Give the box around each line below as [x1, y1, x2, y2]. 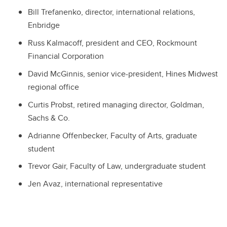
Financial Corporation [28, 50, 104, 62]
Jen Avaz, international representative [28, 178, 163, 190]
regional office [28, 81, 79, 93]
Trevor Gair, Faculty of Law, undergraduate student [28, 160, 206, 172]
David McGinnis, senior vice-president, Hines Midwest [28, 67, 218, 80]
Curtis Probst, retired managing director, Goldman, [28, 98, 204, 110]
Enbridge [28, 19, 60, 31]
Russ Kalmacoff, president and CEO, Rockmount [28, 37, 197, 49]
